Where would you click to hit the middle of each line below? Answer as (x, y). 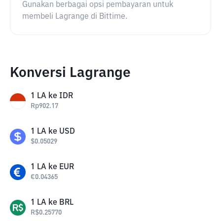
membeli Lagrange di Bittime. (75, 17)
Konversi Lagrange (70, 73)
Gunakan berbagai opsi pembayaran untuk (98, 5)
